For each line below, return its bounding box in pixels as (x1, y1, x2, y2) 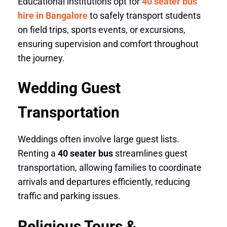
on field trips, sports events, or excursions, (17, 24, 185, 35)
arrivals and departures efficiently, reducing (17, 176, 190, 187)
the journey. (17, 52, 65, 63)
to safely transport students (87, 10, 201, 21)
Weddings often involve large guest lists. (17, 134, 179, 145)
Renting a (17, 148, 58, 159)
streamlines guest (112, 148, 187, 159)
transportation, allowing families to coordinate (17, 162, 202, 173)
